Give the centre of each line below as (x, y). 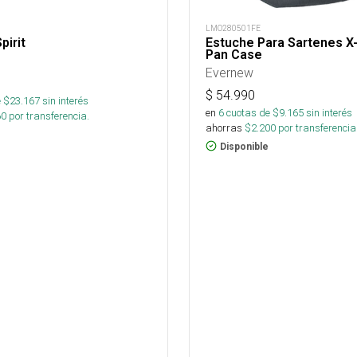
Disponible (244, 146)
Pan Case (234, 54)
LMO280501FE (233, 28)
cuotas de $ (251, 112)
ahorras (224, 127)
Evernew (229, 72)
